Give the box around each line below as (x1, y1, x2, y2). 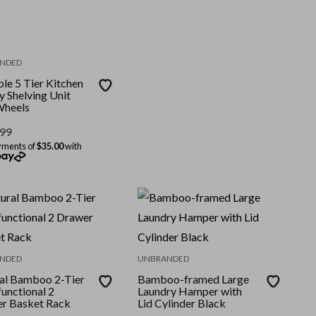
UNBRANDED (138, 253, 190, 265)
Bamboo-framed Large (138, 272, 250, 286)
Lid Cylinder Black (138, 296, 226, 310)
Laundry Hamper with (138, 284, 243, 298)
